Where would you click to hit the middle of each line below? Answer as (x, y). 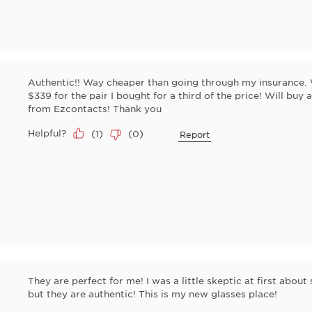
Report (195, 134)
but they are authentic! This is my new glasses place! (153, 294)
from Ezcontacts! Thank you (95, 109)
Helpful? (47, 133)
